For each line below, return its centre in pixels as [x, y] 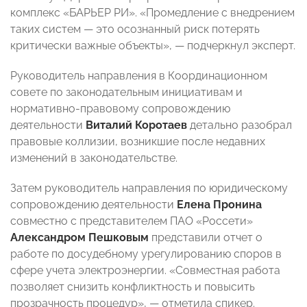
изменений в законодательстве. [94, 158]
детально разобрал [240, 125]
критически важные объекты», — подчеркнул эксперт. [153, 46]
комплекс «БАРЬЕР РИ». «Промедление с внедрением [152, 13]
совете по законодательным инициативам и [126, 93]
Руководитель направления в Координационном [139, 76]
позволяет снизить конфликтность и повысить [133, 287]
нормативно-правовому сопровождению [120, 109]
